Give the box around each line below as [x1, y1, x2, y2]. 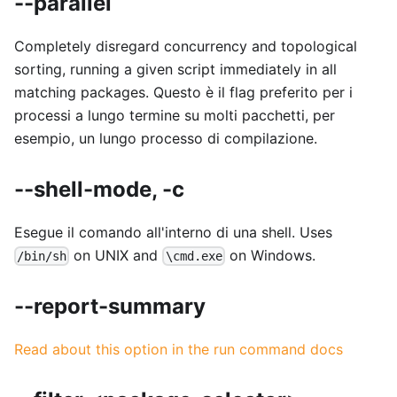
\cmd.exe [165, 248, 222, 263]
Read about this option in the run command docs [14, 339, 343, 358]
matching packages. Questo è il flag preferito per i [14, 82, 353, 101]
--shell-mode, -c [14, 175, 184, 202]
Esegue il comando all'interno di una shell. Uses [14, 222, 332, 241]
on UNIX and [69, 245, 163, 264]
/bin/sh [17, 248, 67, 263]
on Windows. [224, 245, 315, 264]
